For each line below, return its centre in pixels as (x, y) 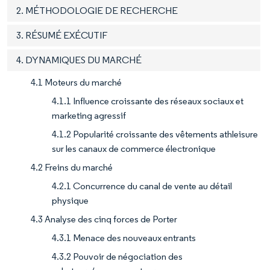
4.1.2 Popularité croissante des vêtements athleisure (155, 134)
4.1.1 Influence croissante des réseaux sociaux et (148, 101)
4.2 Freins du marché (72, 167)
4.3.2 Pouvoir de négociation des (117, 256)
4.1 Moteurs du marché (76, 82)
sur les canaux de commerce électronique (134, 148)
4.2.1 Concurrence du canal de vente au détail (142, 186)
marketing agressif (89, 115)
